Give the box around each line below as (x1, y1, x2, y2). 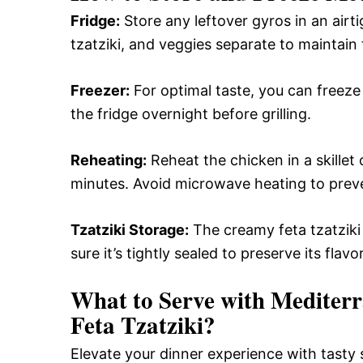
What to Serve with (70, 283, 271, 317)
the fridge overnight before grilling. (70, 105, 311, 122)
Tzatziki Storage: (70, 221, 189, 238)
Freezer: (70, 82, 130, 99)
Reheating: (70, 152, 147, 169)
